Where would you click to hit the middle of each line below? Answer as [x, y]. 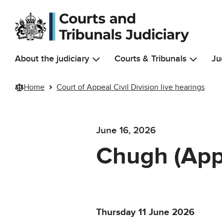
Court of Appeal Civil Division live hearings [131, 87]
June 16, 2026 [126, 131]
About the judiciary [52, 58]
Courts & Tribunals [150, 58]
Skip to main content [43, 10]
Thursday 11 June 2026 [146, 213]
